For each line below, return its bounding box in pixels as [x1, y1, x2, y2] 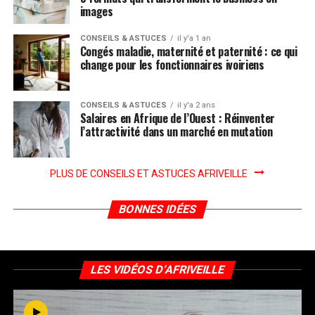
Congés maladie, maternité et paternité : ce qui [79, 43, 297, 60]
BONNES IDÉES [117, 202, 198, 217]
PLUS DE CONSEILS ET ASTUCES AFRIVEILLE [50, 168, 248, 180]
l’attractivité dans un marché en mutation [79, 123, 273, 141]
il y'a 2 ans [176, 101, 215, 110]
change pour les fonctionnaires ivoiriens [79, 56, 264, 74]
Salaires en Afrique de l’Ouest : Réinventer [79, 110, 275, 127]
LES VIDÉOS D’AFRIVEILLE [89, 263, 226, 277]
